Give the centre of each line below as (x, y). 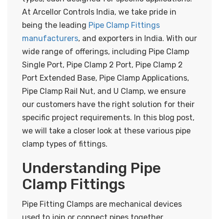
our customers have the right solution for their (108, 104)
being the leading (55, 25)
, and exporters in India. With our (138, 38)
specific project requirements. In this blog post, (108, 117)
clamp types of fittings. (65, 144)
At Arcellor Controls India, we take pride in (99, 12)
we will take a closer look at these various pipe (106, 131)
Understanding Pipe (91, 168)
